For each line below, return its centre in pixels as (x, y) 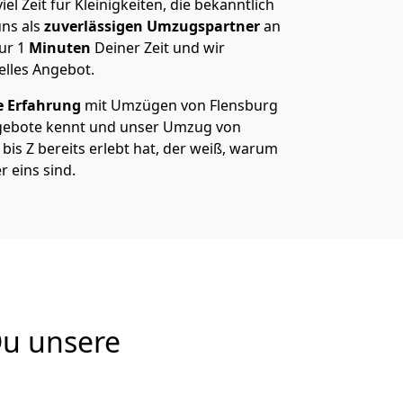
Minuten (62, 48)
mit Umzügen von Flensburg (179, 105)
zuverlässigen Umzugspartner (150, 26)
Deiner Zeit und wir (160, 48)
